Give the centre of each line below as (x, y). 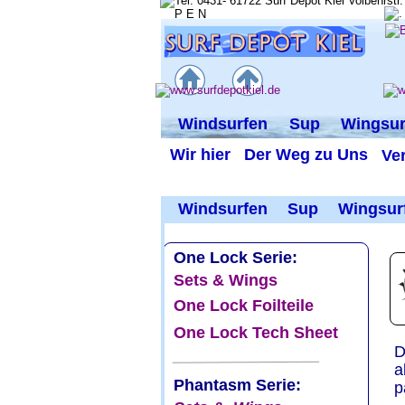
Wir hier (200, 154)
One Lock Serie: (240, 257)
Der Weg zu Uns (306, 154)
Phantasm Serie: (237, 386)
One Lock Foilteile (243, 305)
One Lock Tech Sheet (255, 333)
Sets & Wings (225, 280)
